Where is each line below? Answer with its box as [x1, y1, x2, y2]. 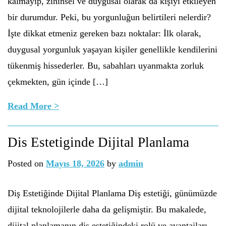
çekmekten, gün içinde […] [8, 77, 108, 87]
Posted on [8, 158, 46, 168]
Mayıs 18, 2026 [46, 158, 104, 168]
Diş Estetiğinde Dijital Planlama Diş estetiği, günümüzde [8, 188, 217, 198]
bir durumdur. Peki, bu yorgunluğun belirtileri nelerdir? [8, 12, 211, 22]
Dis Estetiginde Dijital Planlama [8, 135, 189, 150]
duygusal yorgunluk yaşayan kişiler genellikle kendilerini [8, 44, 217, 54]
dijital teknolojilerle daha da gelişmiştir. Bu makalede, [8, 204, 206, 214]
